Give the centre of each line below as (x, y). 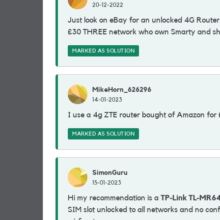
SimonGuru (110, 173)
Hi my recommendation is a (114, 198)
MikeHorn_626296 (122, 90)
